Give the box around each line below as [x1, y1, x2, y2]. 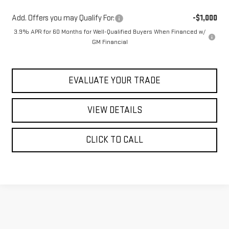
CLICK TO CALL [86, 134, 143, 146]
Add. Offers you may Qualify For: [11, 13, 114, 24]
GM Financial [91, 38, 128, 47]
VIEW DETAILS [87, 105, 142, 116]
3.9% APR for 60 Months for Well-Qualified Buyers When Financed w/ [13, 28, 206, 36]
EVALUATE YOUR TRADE [68, 75, 161, 86]
